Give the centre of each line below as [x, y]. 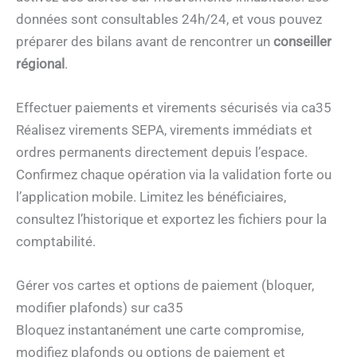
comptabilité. [56, 241]
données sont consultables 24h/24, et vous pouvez [169, 19]
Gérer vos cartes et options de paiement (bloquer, [165, 286]
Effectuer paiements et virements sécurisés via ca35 [174, 107]
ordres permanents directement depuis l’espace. [162, 152]
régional [40, 63]
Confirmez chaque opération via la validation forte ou [174, 174]
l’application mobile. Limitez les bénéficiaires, [151, 196]
